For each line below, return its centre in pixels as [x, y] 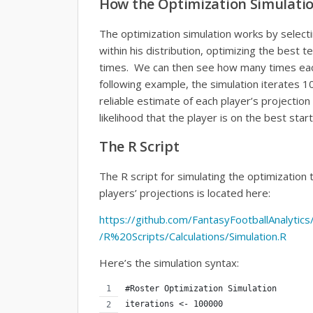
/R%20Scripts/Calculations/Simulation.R [193, 236]
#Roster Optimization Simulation [201, 288]
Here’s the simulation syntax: [169, 262]
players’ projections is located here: [185, 192]
